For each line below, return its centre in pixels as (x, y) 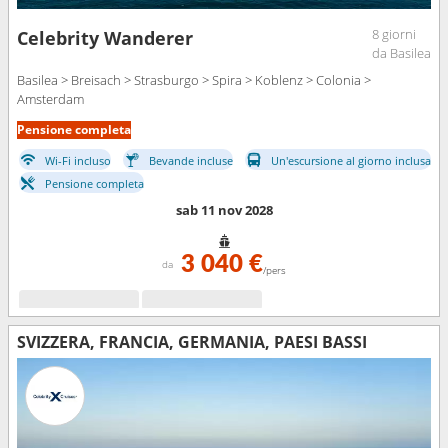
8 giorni (394, 34)
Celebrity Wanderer (105, 38)
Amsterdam (50, 99)
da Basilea (401, 53)
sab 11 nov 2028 (224, 210)
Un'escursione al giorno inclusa (351, 160)
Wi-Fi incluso (78, 160)
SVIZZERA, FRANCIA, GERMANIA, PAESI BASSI (192, 342)
